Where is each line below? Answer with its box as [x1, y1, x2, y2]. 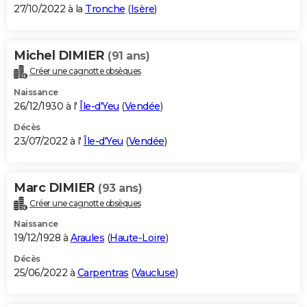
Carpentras [77, 267, 129, 280]
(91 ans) [108, 49, 149, 62]
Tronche [85, 2, 125, 15]
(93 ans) [98, 181, 142, 195]
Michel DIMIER [14, 47, 108, 63]
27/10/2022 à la [14, 2, 85, 15]
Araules [70, 232, 104, 245]
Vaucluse [134, 267, 175, 280]
